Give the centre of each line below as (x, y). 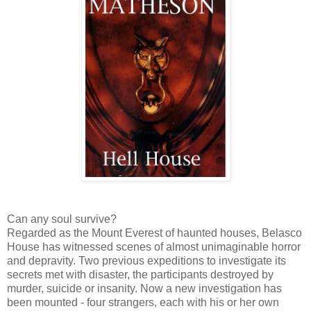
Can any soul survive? (62, 219)
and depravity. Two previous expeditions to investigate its (146, 261)
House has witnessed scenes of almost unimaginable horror (154, 247)
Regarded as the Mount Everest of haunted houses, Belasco (154, 233)
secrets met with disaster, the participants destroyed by (140, 275)
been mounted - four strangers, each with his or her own (143, 303)
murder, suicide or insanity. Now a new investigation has (144, 289)
